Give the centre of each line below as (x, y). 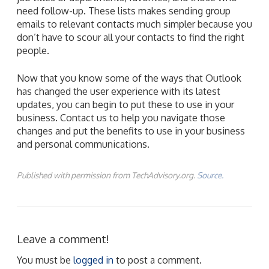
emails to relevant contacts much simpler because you (134, 24)
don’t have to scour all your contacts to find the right (131, 37)
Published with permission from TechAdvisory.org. (107, 175)
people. (33, 50)
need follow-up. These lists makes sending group (124, 11)
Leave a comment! (63, 238)
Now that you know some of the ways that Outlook (129, 78)
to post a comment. (158, 260)
